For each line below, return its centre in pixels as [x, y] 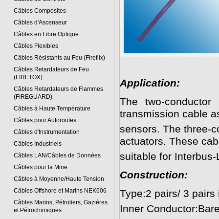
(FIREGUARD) [33, 97]
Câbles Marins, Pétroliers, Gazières [60, 202]
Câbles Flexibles [36, 46]
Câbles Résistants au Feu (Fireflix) [59, 58]
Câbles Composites [40, 11]
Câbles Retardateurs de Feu [51, 69]
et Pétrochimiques [37, 210]
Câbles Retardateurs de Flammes [58, 89]
